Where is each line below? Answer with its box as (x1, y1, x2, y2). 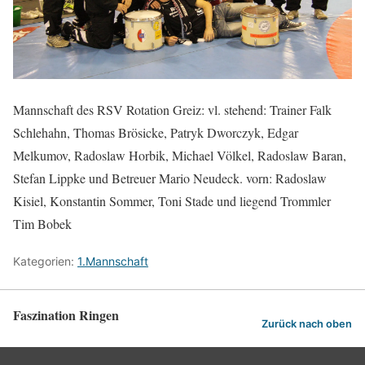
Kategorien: (13, 254, 77, 269)
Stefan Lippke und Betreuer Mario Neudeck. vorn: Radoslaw (13, 169, 327, 187)
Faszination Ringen (13, 306, 119, 325)
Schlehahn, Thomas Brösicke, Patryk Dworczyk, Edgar (13, 124, 298, 142)
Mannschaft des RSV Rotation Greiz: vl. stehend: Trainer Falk (13, 101, 332, 119)
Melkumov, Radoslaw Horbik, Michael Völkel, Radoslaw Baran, (13, 147, 346, 165)
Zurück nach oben (262, 318, 352, 331)
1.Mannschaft (77, 254, 148, 269)
